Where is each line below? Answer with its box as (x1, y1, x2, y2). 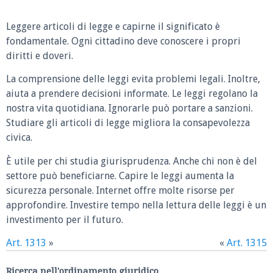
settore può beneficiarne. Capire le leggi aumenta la (6, 169, 234, 182)
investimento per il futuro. (6, 213, 123, 225)
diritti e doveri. (6, 49, 73, 62)
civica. (6, 132, 32, 144)
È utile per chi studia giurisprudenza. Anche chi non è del (6, 155, 257, 167)
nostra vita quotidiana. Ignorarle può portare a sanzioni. (6, 102, 253, 115)
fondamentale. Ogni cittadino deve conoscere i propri (6, 35, 241, 47)
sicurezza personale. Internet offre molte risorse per (6, 184, 235, 196)
